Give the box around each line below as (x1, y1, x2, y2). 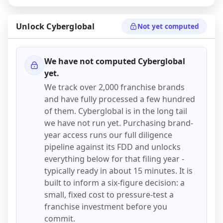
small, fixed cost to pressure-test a (44, 189, 174, 200)
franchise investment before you (44, 201, 167, 212)
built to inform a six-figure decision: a (44, 177, 185, 188)
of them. (44, 105, 78, 116)
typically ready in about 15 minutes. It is (44, 165, 193, 176)
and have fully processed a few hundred (44, 93, 195, 105)
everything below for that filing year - (44, 153, 184, 164)
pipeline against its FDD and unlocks (44, 141, 181, 152)
